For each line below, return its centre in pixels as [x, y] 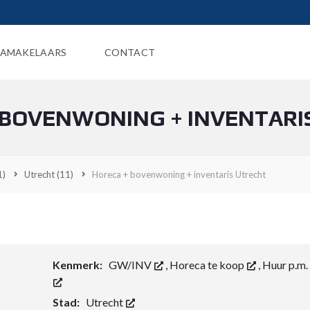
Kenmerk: [78, 264]
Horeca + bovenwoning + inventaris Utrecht [179, 174]
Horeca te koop [208, 264]
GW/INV [131, 264]
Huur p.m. [285, 264]
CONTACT [130, 52]
